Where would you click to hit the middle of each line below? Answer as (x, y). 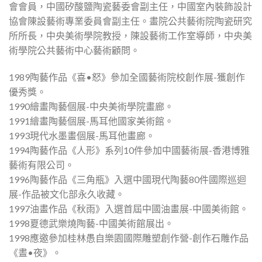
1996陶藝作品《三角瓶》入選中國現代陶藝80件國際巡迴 (127, 179)
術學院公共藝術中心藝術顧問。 (74, 50)
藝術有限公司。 (42, 164)
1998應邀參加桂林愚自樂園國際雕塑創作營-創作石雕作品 (129, 237)
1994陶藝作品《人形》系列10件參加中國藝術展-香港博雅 (129, 150)
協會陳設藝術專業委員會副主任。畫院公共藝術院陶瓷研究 (130, 21)
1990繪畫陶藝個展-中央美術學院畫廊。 (91, 106)
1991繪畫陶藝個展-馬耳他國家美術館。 (91, 120)
